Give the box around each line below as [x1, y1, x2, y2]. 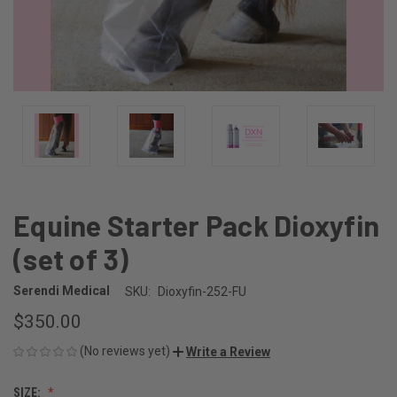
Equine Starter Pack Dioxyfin [13, 207, 379, 242]
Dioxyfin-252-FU [157, 284, 246, 299]
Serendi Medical [13, 284, 110, 299]
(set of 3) [13, 241, 129, 276]
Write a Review [186, 344, 270, 359]
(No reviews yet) [80, 343, 170, 358]
